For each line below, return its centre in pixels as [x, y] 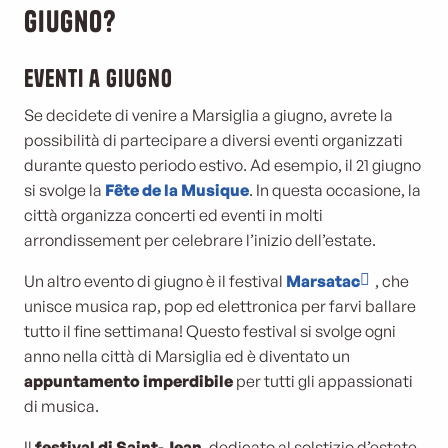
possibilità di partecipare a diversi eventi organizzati [213, 140]
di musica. [61, 406]
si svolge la [64, 190]
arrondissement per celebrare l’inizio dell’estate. [200, 240]
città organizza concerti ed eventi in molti [173, 215]
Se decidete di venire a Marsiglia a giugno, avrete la [208, 115]
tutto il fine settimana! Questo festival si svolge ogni [210, 331]
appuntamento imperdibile [128, 381]
